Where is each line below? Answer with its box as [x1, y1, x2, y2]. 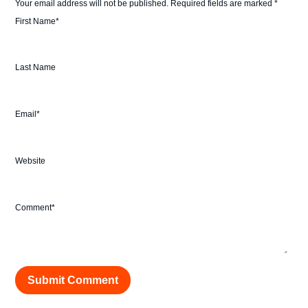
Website [15, 156, 46, 166]
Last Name [15, 63, 56, 73]
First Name [15, 16, 56, 26]
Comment [15, 203, 52, 213]
